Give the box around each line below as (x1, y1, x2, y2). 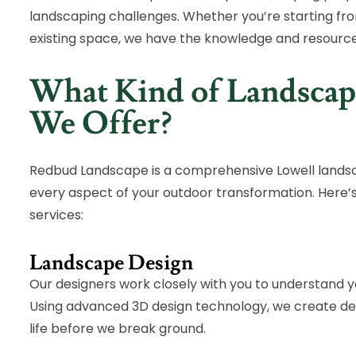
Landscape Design (29, 250, 194, 277)
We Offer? (29, 103, 172, 145)
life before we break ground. (29, 319, 207, 339)
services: (29, 206, 84, 225)
